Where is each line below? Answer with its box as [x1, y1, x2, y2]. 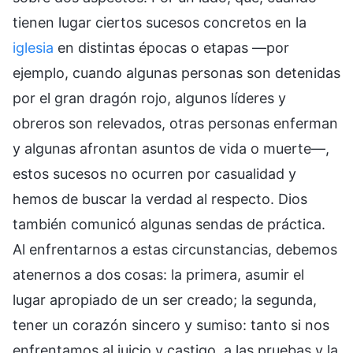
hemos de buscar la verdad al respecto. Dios [13, 190, 307, 207]
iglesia [13, 39, 54, 56]
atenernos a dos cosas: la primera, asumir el [13, 266, 304, 283]
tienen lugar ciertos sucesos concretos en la [13, 13, 307, 31]
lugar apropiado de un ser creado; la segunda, [13, 291, 317, 308]
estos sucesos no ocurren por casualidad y [13, 165, 296, 182]
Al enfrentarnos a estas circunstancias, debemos [13, 240, 337, 258]
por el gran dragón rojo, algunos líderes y [13, 89, 286, 106]
